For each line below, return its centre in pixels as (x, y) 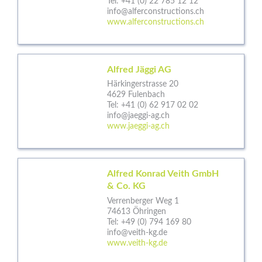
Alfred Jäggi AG (139, 69)
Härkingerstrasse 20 (143, 85)
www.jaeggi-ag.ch (138, 127)
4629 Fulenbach (136, 95)
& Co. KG (126, 186)
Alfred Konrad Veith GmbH (163, 174)
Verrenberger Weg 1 (143, 201)
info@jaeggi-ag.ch (138, 116)
